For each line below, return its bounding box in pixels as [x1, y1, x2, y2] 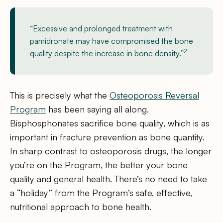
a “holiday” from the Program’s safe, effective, [10, 187, 192, 198]
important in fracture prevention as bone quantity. [10, 131, 205, 142]
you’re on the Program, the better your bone [10, 159, 188, 170]
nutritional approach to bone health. [10, 201, 151, 212]
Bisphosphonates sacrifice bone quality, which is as [10, 117, 210, 128]
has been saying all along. [46, 103, 149, 114]
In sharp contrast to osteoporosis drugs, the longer [10, 145, 212, 156]
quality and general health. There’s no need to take [10, 173, 207, 184]
